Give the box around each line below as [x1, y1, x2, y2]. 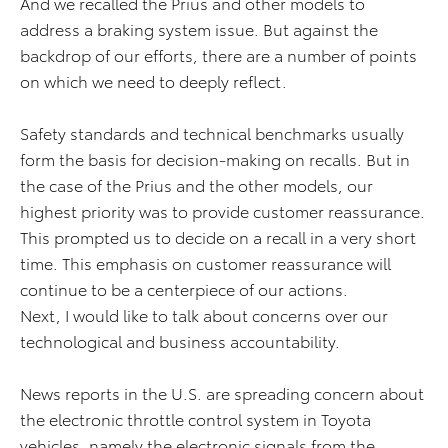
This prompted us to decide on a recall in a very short [20, 225, 416, 248]
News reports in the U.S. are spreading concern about [20, 381, 424, 404]
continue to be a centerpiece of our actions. [20, 277, 348, 300]
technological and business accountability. [20, 329, 340, 352]
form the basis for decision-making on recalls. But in [20, 147, 410, 170]
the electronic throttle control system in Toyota [20, 407, 371, 430]
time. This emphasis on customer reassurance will [20, 251, 391, 274]
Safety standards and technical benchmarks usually [20, 121, 404, 144]
